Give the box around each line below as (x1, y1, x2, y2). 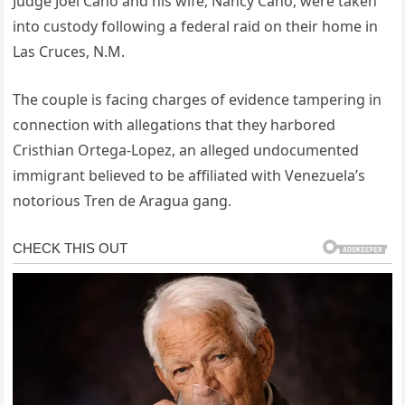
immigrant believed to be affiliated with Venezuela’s (13, 165, 366, 185)
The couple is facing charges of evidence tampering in (13, 89, 382, 109)
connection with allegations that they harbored (13, 114, 336, 135)
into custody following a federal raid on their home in (13, 15, 379, 36)
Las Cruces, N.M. (13, 41, 126, 61)
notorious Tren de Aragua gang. (13, 190, 232, 211)
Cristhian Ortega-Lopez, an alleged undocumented (13, 139, 360, 160)
